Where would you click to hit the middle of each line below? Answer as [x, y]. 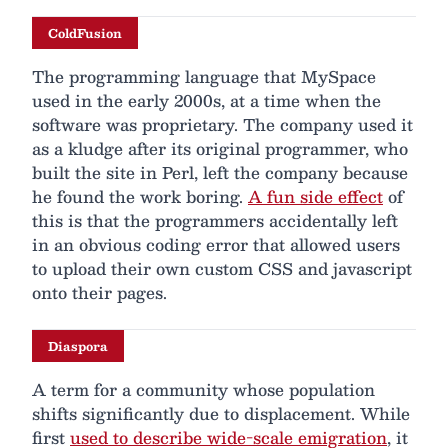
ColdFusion [85, 33]
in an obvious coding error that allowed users [216, 245]
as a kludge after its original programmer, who [220, 149]
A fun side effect [315, 197]
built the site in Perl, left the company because [220, 173]
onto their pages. [99, 293]
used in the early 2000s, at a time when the [206, 101]
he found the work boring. [140, 197]
